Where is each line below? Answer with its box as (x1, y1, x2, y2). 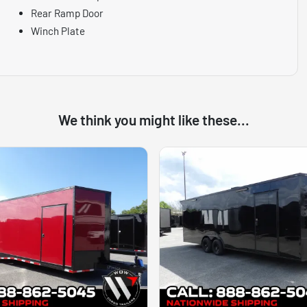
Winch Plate (31, 24, 86, 37)
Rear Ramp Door (31, 6, 104, 19)
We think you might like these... (58, 110, 249, 128)
